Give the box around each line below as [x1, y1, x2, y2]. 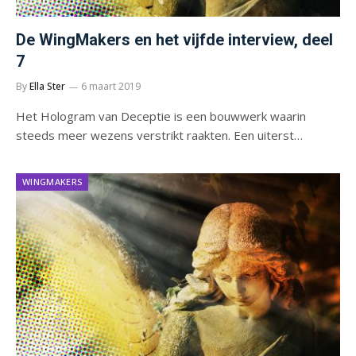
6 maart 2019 [81, 79, 141, 93]
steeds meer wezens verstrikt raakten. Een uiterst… [16, 126, 303, 143]
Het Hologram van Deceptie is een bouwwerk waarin [16, 107, 306, 124]
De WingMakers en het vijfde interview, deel [16, 29, 333, 49]
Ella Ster [29, 79, 65, 93]
